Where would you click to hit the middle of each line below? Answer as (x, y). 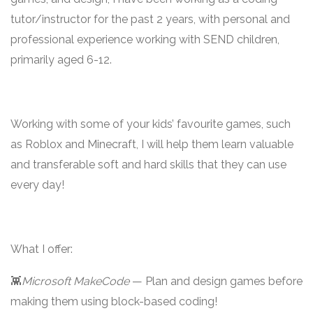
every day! (37, 185)
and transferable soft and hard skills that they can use (148, 165)
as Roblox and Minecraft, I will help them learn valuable (152, 144)
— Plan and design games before (216, 281)
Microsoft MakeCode (75, 281)
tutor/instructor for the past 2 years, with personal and (150, 19)
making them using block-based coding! (114, 301)
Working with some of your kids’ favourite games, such (151, 124)
